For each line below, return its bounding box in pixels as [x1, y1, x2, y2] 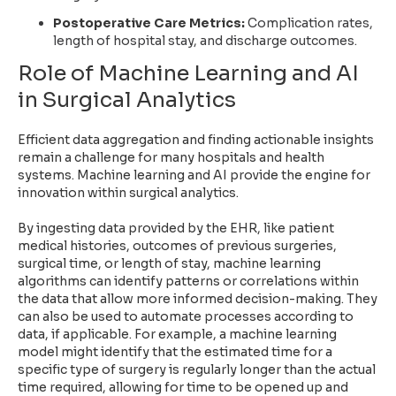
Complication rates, [247, 14, 373, 31]
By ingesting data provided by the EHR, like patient [18, 219, 334, 236]
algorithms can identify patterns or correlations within [18, 272, 359, 289]
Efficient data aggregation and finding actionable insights [18, 131, 374, 148]
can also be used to [18, 308, 141, 324]
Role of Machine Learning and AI [18, 59, 359, 87]
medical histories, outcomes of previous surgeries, [18, 237, 337, 254]
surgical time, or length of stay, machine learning [18, 255, 321, 271]
